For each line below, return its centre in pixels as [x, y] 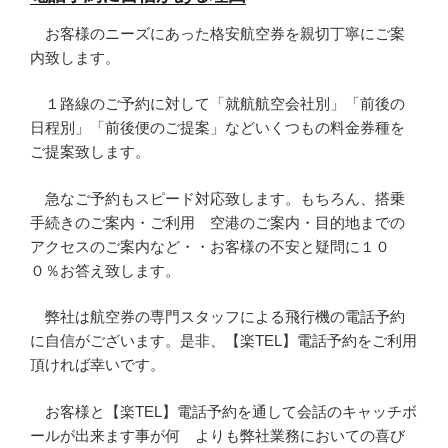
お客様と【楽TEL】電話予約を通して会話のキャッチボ [223, 411]
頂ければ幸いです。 [97, 365]
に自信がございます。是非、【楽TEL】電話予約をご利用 [223, 341]
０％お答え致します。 [105, 270]
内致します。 [75, 57]
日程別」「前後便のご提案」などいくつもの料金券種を [217, 128]
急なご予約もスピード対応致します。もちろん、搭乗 [217, 198]
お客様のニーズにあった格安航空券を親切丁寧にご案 [217, 33]
